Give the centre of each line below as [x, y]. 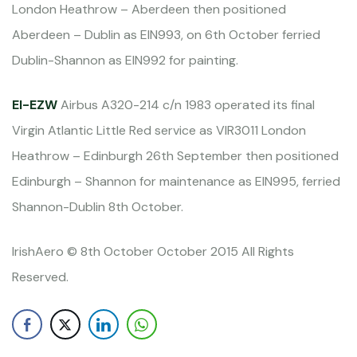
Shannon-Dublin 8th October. [98, 207]
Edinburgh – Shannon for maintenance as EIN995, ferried [176, 181]
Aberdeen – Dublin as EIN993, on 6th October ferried [166, 35]
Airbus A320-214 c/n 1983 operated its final [186, 105]
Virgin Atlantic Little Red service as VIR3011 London [159, 130]
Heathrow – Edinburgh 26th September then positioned [175, 156]
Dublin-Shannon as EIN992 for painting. [125, 60]
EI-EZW [35, 105]
